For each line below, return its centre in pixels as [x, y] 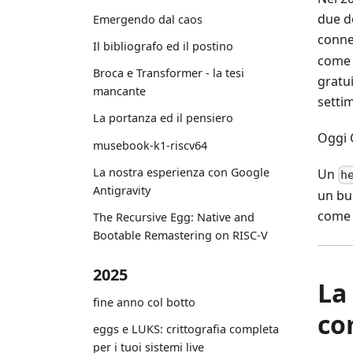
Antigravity [122, 190]
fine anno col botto [144, 302]
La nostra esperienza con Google [181, 172]
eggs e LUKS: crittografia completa [186, 329]
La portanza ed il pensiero [163, 118]
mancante [119, 91]
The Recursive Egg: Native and [174, 217]
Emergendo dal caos [148, 19]
